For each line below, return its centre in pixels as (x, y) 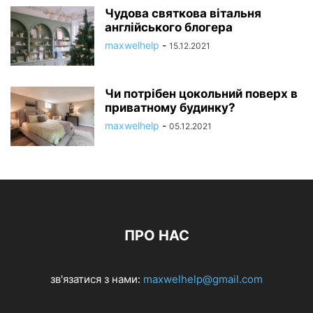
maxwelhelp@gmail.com (203, 279)
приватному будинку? (170, 108)
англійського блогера (169, 28)
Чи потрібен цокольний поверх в (201, 94)
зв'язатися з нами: (97, 279)
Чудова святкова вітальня (183, 14)
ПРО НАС (156, 236)
